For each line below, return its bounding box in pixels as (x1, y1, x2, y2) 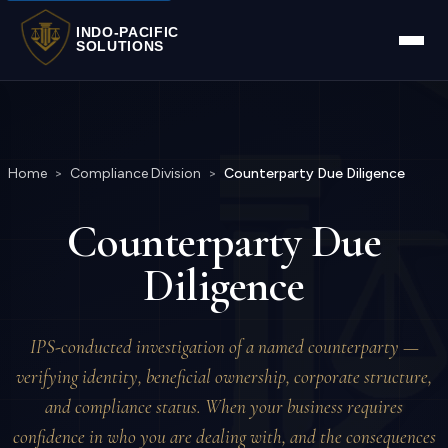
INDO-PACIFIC (76, 25, 180, 40)
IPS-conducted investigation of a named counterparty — (29, 335, 419, 359)
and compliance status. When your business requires (45, 395, 403, 419)
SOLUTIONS (76, 39, 165, 54)
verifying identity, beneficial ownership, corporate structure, (16, 365, 432, 389)
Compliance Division (70, 165, 201, 182)
